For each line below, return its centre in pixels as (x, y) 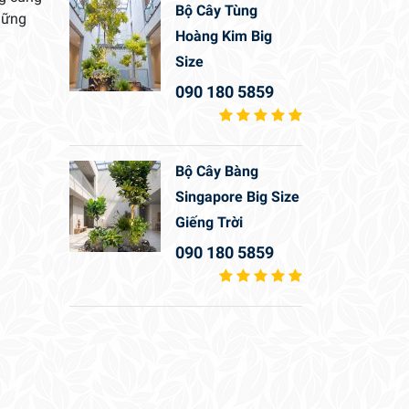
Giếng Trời (209, 223)
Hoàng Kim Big (224, 37)
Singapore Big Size (237, 197)
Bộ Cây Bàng (217, 172)
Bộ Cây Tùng (216, 11)
